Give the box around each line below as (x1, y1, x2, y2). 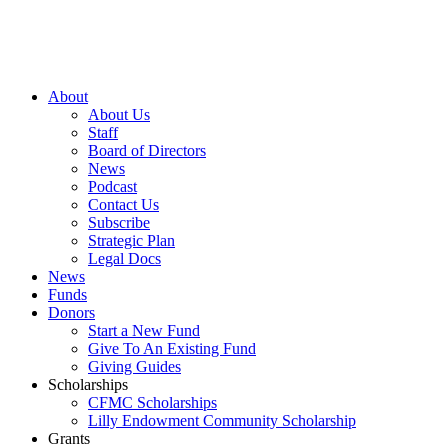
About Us (88, 106, 150, 123)
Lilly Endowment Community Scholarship (88, 412, 356, 429)
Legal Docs (88, 250, 161, 267)
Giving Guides (88, 358, 181, 375)
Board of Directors (88, 142, 206, 159)
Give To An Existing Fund (88, 340, 256, 357)
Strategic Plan (88, 232, 175, 249)
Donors (48, 304, 95, 321)
